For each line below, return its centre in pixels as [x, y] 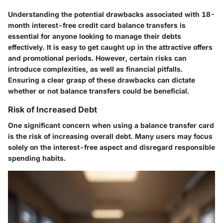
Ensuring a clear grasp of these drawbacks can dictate [102, 80]
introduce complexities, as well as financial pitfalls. [95, 69]
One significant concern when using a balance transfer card [111, 125]
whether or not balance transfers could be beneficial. [99, 91]
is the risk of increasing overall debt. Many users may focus [110, 136]
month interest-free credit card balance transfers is [97, 25]
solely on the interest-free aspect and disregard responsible [111, 147]
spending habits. [37, 158]
